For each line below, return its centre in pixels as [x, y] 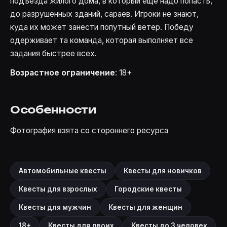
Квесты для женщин [145, 207]
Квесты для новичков [163, 171]
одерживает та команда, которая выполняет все [102, 41]
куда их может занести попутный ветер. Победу [102, 27]
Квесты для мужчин [55, 207]
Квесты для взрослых [58, 189]
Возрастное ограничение [63, 73]
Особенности [53, 110]
